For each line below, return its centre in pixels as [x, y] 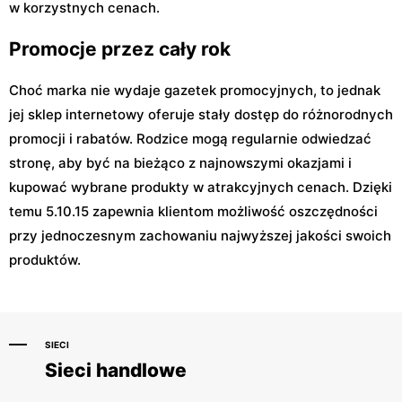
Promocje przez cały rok [120, 48]
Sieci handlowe [116, 371]
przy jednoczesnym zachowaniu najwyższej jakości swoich [200, 236]
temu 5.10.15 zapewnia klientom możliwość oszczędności [193, 212]
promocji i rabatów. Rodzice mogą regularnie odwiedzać [190, 139]
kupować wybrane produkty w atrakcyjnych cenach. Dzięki [201, 188]
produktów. [45, 260]
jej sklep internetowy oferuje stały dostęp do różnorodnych [201, 115]
